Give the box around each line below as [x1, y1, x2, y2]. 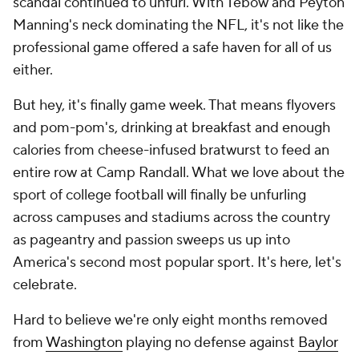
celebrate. [13, 276, 77, 294]
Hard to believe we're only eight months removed [13, 311, 328, 329]
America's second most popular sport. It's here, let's [13, 253, 341, 272]
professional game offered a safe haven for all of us [13, 38, 332, 57]
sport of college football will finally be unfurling [13, 186, 306, 204]
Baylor [298, 333, 338, 352]
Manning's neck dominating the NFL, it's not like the [13, 16, 344, 34]
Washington [46, 333, 123, 352]
